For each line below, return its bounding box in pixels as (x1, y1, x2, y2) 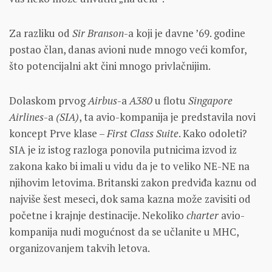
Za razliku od (9, 25, 72, 40)
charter (186, 208, 221, 222)
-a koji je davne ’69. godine (124, 25, 245, 40)
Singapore (188, 93, 233, 107)
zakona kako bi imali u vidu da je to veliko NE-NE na (9, 158, 250, 173)
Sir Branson (72, 25, 124, 40)
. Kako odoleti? (178, 126, 247, 140)
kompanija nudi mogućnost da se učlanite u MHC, (9, 224, 239, 239)
